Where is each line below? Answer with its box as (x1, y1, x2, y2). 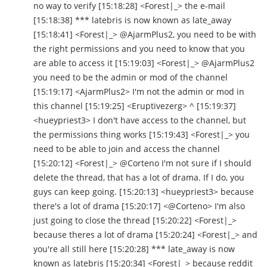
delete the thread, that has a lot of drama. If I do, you (33, 172, 244, 184)
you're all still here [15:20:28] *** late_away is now (33, 243, 235, 255)
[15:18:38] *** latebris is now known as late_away (33, 14, 231, 26)
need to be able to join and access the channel (33, 143, 220, 155)
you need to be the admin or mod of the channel (33, 72, 228, 83)
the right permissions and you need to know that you (33, 43, 245, 55)
